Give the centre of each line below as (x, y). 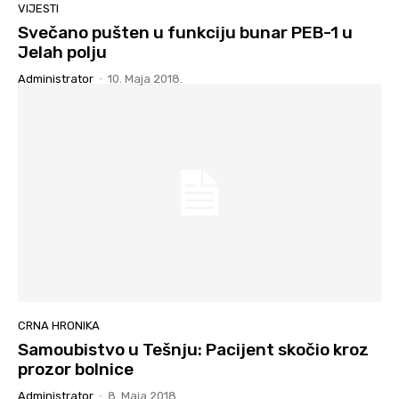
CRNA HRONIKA (59, 326)
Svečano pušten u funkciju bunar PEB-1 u (185, 33)
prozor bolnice (76, 370)
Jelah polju (62, 53)
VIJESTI (38, 9)
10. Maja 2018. (145, 79)
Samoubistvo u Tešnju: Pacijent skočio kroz (193, 350)
